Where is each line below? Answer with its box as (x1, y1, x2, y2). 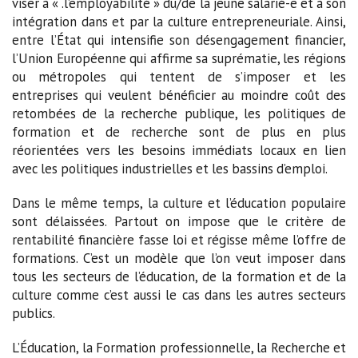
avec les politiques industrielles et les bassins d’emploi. (12, 159, 328, 177)
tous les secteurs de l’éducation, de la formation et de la (12, 267, 346, 285)
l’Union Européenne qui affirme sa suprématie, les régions (12, 49, 346, 67)
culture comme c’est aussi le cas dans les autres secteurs (12, 285, 346, 304)
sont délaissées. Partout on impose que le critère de (12, 212, 346, 230)
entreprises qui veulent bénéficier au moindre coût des (12, 86, 346, 104)
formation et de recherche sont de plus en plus (12, 122, 346, 141)
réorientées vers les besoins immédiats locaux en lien (12, 141, 346, 159)
